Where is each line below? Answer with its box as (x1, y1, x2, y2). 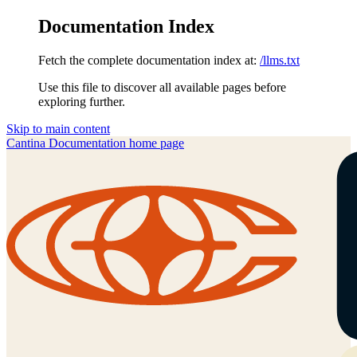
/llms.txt (260, 53, 300, 67)
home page (126, 135, 184, 150)
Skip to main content (6, 121, 110, 135)
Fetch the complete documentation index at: (38, 53, 257, 67)
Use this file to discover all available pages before (38, 80, 286, 94)
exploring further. (38, 94, 125, 108)
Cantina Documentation (6, 135, 126, 150)
